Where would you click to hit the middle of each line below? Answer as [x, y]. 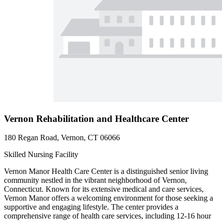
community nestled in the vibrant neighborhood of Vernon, [95, 180]
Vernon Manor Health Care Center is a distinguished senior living [106, 171]
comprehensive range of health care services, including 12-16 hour [108, 216]
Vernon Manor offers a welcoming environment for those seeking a [109, 198]
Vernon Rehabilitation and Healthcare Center [96, 118]
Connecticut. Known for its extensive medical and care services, [104, 189]
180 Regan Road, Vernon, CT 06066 [62, 138]
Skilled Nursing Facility [41, 155]
